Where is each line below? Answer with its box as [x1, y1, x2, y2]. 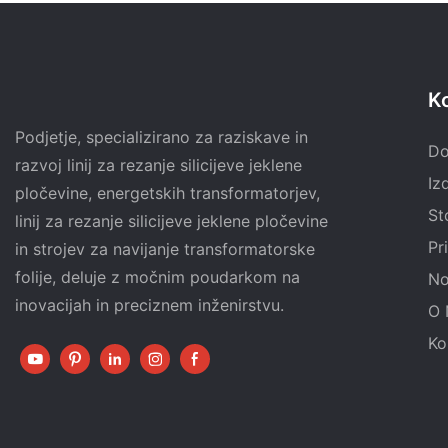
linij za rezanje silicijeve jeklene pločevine [15, 211, 328, 232]
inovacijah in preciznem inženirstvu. [15, 295, 284, 316]
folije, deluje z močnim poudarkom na [15, 267, 300, 288]
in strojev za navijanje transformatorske [15, 239, 315, 260]
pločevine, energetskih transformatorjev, [15, 183, 320, 204]
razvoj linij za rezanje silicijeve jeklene [15, 155, 302, 176]
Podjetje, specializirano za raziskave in [15, 127, 308, 148]
